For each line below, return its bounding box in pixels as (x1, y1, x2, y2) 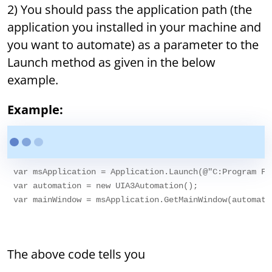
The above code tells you (7, 246, 146, 263)
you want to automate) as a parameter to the (7, 36, 259, 53)
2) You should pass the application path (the (7, 1, 253, 18)
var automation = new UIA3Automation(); (13, 181, 199, 191)
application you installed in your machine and (7, 19, 262, 36)
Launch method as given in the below (7, 54, 216, 71)
